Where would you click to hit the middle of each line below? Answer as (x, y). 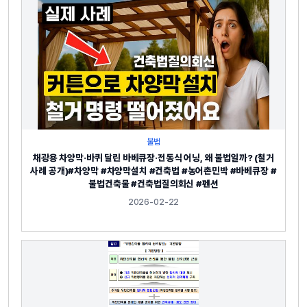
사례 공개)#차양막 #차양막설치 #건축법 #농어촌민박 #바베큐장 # (153, 170)
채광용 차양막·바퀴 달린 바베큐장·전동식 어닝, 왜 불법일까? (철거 (153, 157)
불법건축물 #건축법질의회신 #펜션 (153, 183)
